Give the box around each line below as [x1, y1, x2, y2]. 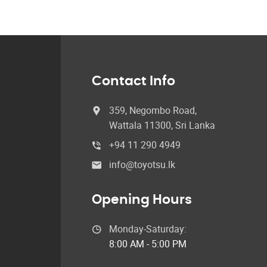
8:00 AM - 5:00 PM [109, 237, 187, 251]
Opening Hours [92, 193, 192, 207]
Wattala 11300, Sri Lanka [109, 119, 215, 132]
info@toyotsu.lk [109, 158, 175, 172]
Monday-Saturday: [109, 222, 187, 236]
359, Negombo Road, [109, 104, 197, 117]
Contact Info [92, 74, 175, 88]
